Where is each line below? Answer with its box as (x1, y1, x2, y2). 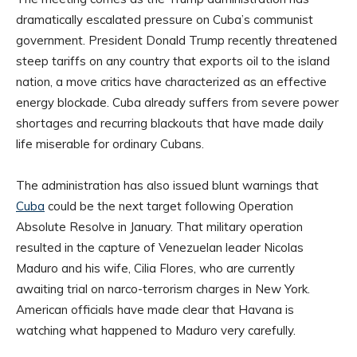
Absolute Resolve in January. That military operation (16, 219, 303, 235)
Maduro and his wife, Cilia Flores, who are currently (16, 261, 295, 277)
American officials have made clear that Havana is (16, 302, 294, 318)
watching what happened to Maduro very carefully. (16, 323, 296, 339)
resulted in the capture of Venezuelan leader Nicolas (16, 240, 304, 256)
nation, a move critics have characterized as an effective (16, 74, 327, 90)
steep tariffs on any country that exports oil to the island (16, 53, 330, 69)
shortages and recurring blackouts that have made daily (16, 116, 324, 131)
